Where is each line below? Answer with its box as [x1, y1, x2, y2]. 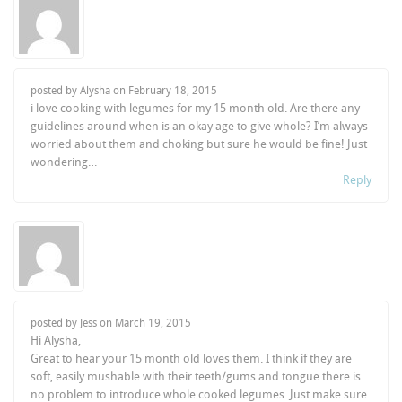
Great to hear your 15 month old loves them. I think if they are [31, 351, 353, 365]
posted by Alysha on [31, 83, 129, 97]
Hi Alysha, [31, 333, 82, 347]
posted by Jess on [31, 316, 116, 329]
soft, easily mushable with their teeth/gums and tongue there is [31, 369, 362, 383]
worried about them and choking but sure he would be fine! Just [31, 136, 368, 151]
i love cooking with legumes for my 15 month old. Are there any [31, 100, 361, 115]
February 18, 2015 [128, 83, 218, 97]
